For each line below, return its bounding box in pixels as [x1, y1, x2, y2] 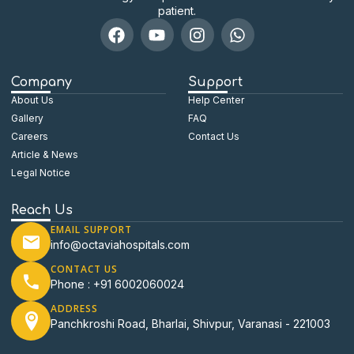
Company [11, 75, 72, 90]
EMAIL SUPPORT [51, 223, 132, 237]
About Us [11, 94, 54, 107]
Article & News [11, 149, 78, 161]
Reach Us [11, 203, 73, 218]
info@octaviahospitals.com [51, 238, 190, 252]
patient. [158, 4, 196, 18]
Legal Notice [11, 167, 70, 179]
